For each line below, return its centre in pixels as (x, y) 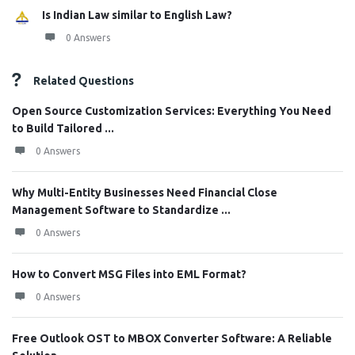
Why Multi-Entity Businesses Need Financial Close (145, 193)
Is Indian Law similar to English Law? (137, 15)
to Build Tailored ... (63, 128)
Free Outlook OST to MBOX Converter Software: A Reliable (172, 338)
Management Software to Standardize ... (121, 210)
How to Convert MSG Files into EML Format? (129, 274)
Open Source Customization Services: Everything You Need (172, 111)
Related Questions (84, 81)
